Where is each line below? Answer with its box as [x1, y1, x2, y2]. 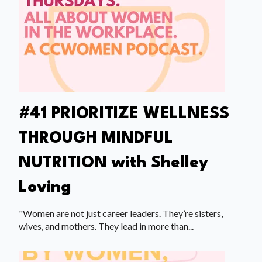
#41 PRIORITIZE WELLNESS [19, 106, 229, 123]
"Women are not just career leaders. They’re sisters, [19, 207, 223, 219]
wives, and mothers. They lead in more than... [19, 220, 194, 232]
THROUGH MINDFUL [19, 130, 173, 147]
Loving [19, 180, 71, 196]
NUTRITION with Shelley [19, 155, 208, 172]
